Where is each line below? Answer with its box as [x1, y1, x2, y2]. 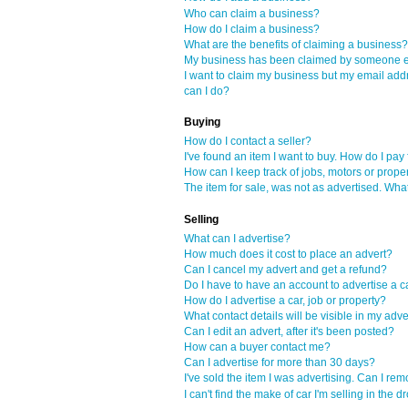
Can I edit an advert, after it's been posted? [184, 325, 394, 339]
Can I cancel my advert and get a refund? [184, 262, 387, 276]
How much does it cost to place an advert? [184, 247, 393, 260]
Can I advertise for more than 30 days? [184, 356, 375, 370]
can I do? [184, 84, 229, 97]
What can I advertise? [184, 231, 291, 245]
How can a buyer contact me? [184, 341, 331, 354]
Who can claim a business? [184, 6, 320, 20]
